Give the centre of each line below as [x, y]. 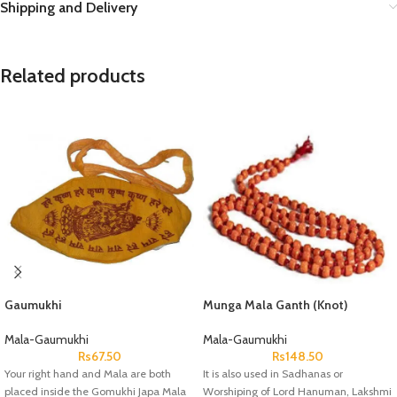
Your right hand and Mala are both [88, 374]
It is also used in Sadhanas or [273, 374]
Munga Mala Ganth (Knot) [275, 305]
